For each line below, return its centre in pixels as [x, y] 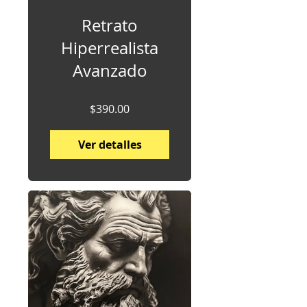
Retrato [110, 25]
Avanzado [110, 71]
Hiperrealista [110, 48]
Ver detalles [110, 145]
